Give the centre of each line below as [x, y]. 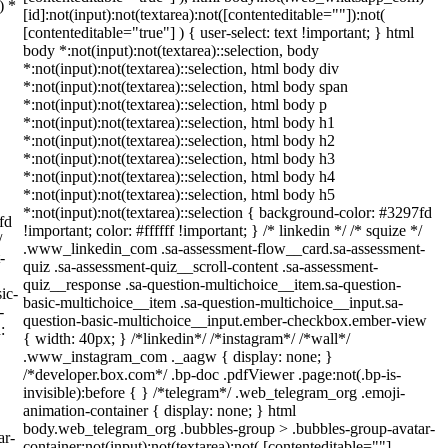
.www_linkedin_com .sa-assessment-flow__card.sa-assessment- [224, 248]
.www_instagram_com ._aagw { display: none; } [178, 356]
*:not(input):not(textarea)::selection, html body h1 [179, 122]
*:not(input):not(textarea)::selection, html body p [175, 104]
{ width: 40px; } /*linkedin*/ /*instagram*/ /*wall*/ [186, 338]
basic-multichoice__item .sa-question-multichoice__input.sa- [213, 302]
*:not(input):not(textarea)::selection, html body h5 [179, 194]
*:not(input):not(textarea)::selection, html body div [181, 68]
